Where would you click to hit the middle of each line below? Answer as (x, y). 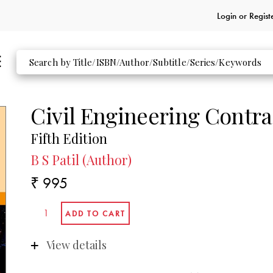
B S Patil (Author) (81, 159)
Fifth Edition (69, 139)
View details (76, 245)
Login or (233, 16)
